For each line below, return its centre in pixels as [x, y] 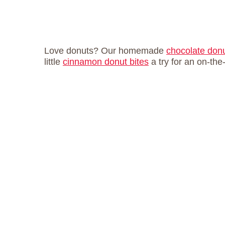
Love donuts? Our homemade [105, 51]
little [53, 62]
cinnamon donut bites [106, 62]
